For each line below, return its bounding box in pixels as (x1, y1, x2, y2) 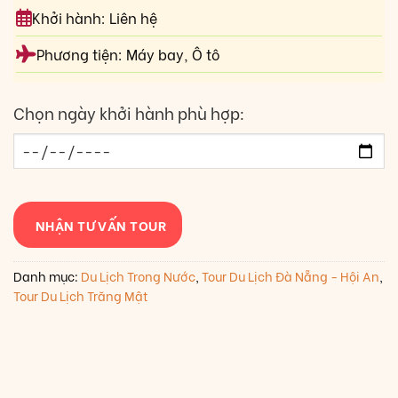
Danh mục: (13, 266, 81, 285)
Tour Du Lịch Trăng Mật (13, 285, 148, 305)
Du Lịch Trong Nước (81, 266, 195, 285)
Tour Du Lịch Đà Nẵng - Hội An (202, 266, 379, 285)
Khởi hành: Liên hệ (32, 6, 157, 28)
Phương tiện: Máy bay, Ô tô (36, 43, 220, 64)
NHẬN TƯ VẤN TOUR (35, 214, 167, 235)
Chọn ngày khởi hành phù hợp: (13, 99, 244, 124)
